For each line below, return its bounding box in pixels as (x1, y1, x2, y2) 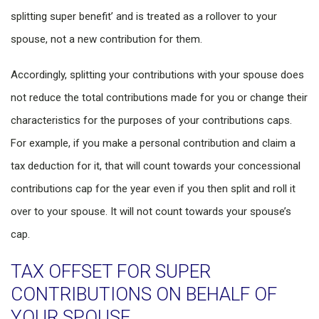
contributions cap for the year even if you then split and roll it (11, 182, 296, 196)
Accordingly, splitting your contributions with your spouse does (11, 68, 304, 82)
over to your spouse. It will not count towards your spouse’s (11, 205, 291, 219)
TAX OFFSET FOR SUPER (11, 261, 211, 283)
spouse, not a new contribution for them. (11, 33, 202, 46)
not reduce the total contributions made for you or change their (11, 91, 308, 105)
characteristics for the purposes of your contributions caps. (11, 114, 292, 127)
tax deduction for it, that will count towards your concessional (11, 159, 300, 173)
